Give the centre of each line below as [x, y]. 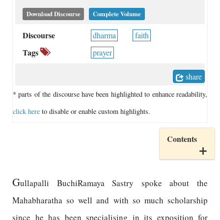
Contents [183, 139]
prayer [102, 52]
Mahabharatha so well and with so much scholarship [110, 200]
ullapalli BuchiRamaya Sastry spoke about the [114, 183]
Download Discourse [53, 14]
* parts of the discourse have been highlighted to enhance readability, [110, 94]
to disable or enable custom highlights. [95, 111]
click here [26, 111]
